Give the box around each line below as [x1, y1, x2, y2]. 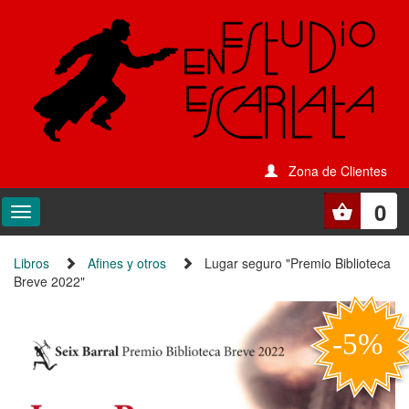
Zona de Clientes [288, 161, 387, 180]
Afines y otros [88, 253, 166, 272]
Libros [14, 253, 49, 272]
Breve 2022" [14, 271, 85, 290]
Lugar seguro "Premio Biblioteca [204, 253, 391, 272]
